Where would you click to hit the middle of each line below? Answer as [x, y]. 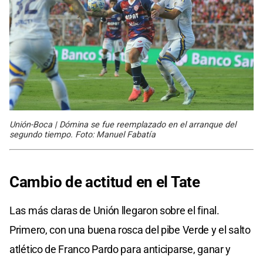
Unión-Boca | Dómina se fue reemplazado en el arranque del [123, 125]
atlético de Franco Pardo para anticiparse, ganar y [120, 249]
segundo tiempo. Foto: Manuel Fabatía [82, 135]
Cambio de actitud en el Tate [105, 182]
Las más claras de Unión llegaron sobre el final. [114, 211]
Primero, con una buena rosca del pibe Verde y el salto [130, 230]
